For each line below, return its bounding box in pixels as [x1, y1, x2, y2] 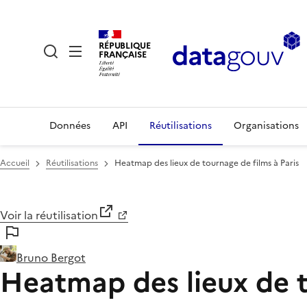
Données [49, 119, 90, 133]
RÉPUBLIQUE [99, 38, 151, 52]
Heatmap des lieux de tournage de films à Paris [114, 157, 299, 169]
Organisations [234, 119, 299, 133]
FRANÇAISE [99, 47, 147, 61]
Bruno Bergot [16, 249, 86, 266]
